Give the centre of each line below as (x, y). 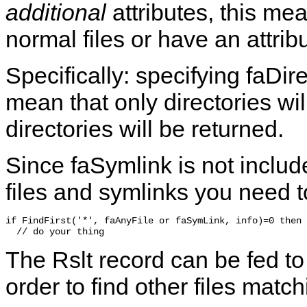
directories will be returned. (145, 129)
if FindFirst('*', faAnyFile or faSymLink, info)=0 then (153, 221)
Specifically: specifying (126, 76)
